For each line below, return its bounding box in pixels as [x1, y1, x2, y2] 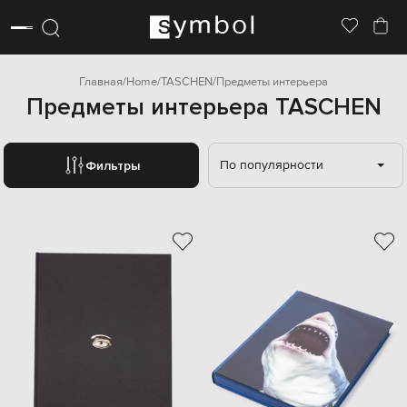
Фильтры [84, 157, 140, 174]
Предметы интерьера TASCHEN [25, 93, 382, 122]
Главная [79, 74, 123, 89]
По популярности [220, 156, 323, 174]
